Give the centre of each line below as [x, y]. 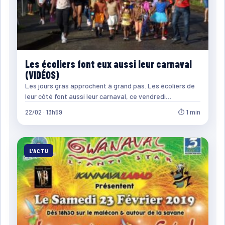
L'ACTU [39, 150]
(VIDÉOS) [42, 75]
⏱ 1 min [189, 112]
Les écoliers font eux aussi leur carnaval [108, 64]
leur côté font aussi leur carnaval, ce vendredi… [98, 96]
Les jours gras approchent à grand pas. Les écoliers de [110, 85]
